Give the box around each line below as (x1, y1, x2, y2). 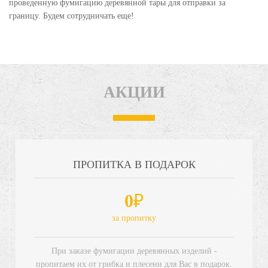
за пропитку (112, 213, 156, 223)
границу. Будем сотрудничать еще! (9, 11, 134, 20)
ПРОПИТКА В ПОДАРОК (72, 158, 196, 170)
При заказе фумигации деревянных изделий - (51, 246, 217, 255)
